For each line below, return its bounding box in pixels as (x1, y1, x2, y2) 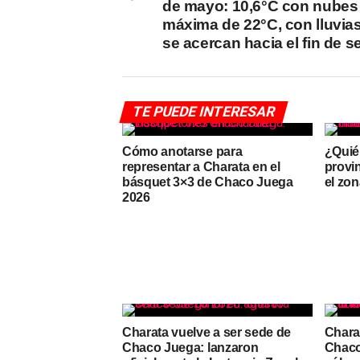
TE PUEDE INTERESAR (130, 104, 277, 120)
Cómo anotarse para (122, 145, 243, 158)
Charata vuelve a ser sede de (122, 325, 292, 339)
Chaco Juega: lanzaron (122, 341, 259, 354)
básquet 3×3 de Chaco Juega (122, 175, 293, 189)
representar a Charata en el (122, 160, 280, 174)
